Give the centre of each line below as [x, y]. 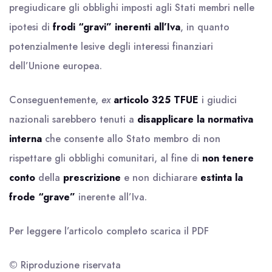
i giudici [218, 100]
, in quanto [205, 27]
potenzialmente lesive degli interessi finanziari [111, 46]
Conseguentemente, [55, 100]
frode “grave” [42, 197]
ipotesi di [31, 27]
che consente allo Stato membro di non [131, 139]
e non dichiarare [161, 178]
